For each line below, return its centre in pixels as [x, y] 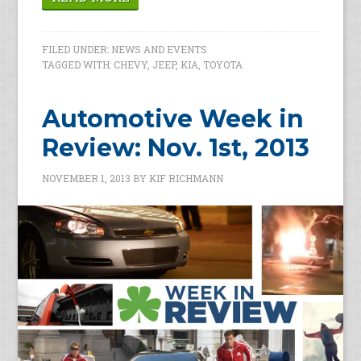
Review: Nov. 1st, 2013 [176, 147]
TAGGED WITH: [78, 64]
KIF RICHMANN [187, 178]
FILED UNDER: [77, 49]
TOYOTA [223, 64]
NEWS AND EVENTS [160, 49]
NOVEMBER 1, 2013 [87, 178]
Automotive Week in [173, 118]
